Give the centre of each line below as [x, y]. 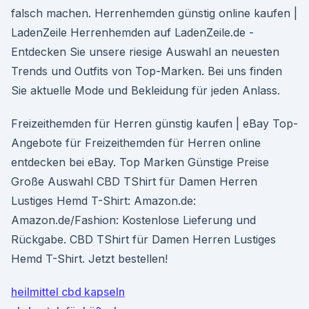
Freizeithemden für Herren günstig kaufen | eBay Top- [154, 123]
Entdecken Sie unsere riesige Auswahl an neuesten [145, 52]
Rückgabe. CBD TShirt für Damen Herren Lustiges [143, 239]
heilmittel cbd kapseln [68, 292]
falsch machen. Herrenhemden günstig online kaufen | [154, 13]
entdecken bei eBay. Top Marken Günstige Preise [140, 162]
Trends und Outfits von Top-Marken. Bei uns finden [147, 71]
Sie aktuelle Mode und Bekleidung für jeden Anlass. [146, 90]
